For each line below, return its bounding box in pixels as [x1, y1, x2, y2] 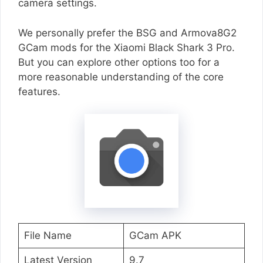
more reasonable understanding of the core [18, 70, 224, 83]
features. [18, 85, 60, 97]
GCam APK [129, 229, 181, 241]
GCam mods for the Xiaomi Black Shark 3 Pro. [18, 41, 235, 53]
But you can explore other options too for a [18, 56, 220, 68]
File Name [23, 229, 72, 241]
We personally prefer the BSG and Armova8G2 [18, 26, 237, 39]
